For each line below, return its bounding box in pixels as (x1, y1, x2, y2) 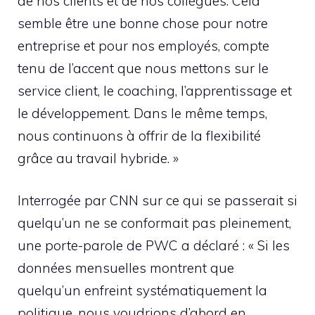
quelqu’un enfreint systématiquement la (18, 282, 267, 300)
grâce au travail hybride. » (18, 149, 179, 167)
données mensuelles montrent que (18, 259, 234, 277)
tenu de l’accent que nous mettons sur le (18, 59, 269, 77)
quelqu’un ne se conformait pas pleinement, (18, 214, 291, 232)
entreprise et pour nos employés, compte (18, 37, 269, 54)
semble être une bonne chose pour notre (18, 14, 268, 32)
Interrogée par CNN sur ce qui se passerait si (18, 192, 297, 210)
